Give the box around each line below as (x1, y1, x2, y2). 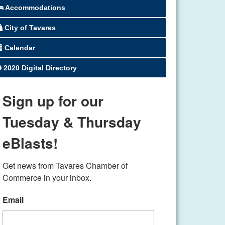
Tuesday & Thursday (3, 111, 141, 132)
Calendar (5, 44, 35, 52)
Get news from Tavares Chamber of (3, 160, 128, 171)
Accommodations (5, 4, 65, 12)
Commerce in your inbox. (3, 172, 91, 183)
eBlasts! (3, 133, 58, 153)
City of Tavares (5, 24, 56, 32)
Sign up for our (3, 90, 103, 111)
